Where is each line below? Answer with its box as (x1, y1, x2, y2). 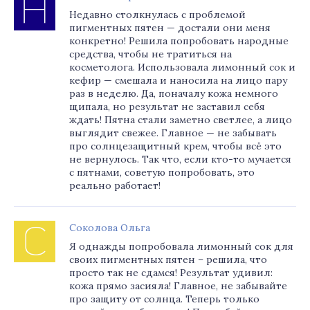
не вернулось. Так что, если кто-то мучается (69, 153, 291, 165)
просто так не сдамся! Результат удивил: (69, 266, 273, 279)
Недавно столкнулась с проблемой (69, 8, 246, 21)
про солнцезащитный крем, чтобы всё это (69, 140, 282, 152)
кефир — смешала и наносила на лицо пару (69, 74, 287, 86)
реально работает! (69, 179, 161, 192)
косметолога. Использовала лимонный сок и (69, 61, 295, 73)
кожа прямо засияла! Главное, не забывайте (69, 280, 287, 292)
